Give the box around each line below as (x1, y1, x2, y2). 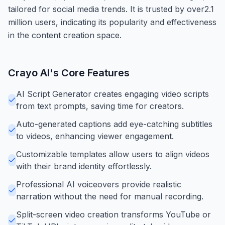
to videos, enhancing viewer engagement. (16, 131, 174, 141)
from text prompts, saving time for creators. (16, 100, 184, 111)
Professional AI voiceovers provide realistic (16, 179, 181, 189)
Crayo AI (8, 66, 50, 79)
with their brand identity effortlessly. (16, 161, 152, 171)
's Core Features (50, 66, 130, 79)
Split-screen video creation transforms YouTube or (16, 209, 211, 219)
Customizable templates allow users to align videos (16, 149, 209, 159)
